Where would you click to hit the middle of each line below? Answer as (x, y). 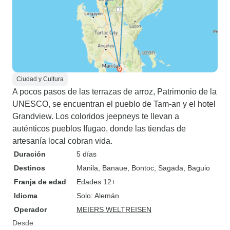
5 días (87, 154)
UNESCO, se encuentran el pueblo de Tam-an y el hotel (114, 104)
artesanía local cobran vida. (62, 141)
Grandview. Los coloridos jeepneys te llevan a (96, 116)
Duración (30, 154)
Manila (87, 168)
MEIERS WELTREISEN (114, 209)
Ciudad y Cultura (40, 79)
